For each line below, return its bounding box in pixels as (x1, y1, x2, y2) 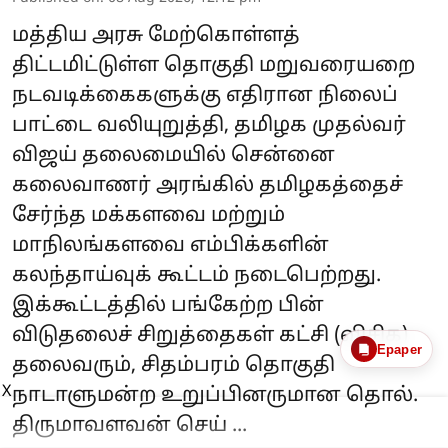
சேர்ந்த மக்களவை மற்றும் (12, 203, 285, 228)
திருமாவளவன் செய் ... (12, 413, 247, 438)
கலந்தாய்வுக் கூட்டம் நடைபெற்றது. (12, 263, 381, 288)
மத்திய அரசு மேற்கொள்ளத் (12, 23, 300, 48)
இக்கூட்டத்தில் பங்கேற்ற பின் (12, 293, 324, 318)
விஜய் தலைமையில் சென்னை (12, 143, 335, 168)
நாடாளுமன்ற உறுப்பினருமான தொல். (12, 383, 418, 408)
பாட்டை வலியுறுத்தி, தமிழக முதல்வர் (12, 113, 406, 138)
